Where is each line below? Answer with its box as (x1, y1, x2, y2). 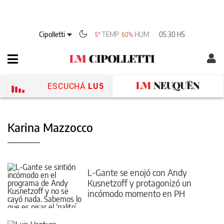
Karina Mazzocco (7, 119, 93, 134)
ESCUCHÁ (47, 81, 86, 91)
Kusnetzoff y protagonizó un (87, 176, 191, 188)
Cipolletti (38, 29, 65, 38)
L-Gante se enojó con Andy (87, 166, 187, 178)
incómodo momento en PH (87, 187, 185, 199)
